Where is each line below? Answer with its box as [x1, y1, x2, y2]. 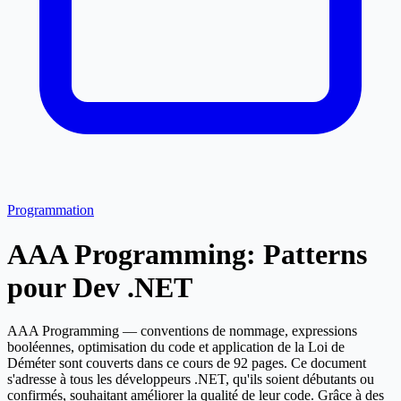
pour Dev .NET [7, 270, 192, 303]
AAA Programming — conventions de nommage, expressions [7, 323, 357, 339]
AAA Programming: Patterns [7, 237, 367, 270]
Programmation [7, 202, 94, 218]
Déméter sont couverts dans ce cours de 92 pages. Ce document [7, 355, 366, 371]
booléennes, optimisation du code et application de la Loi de [7, 339, 345, 355]
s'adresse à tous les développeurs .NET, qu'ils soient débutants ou [7, 371, 374, 388]
